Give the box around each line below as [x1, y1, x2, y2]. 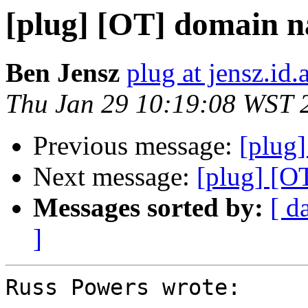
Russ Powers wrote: [5, 275, 241, 300]
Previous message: [33, 131, 239, 161]
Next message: [33, 162, 197, 192]
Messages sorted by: [33, 192, 263, 223]
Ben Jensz [5, 58, 120, 88]
